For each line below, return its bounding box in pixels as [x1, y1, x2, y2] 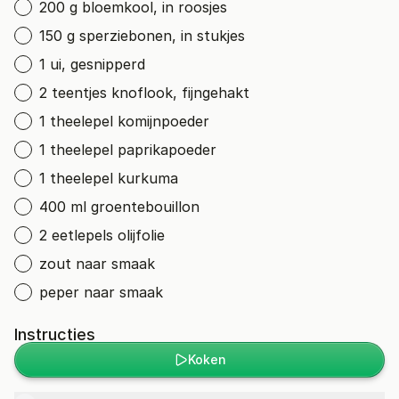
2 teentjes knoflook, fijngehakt [39, 84, 249, 102]
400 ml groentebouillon [39, 198, 199, 216]
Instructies [14, 325, 95, 344]
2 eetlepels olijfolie [39, 226, 165, 244]
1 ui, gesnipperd [39, 55, 145, 73]
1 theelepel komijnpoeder [39, 112, 209, 130]
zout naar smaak [39, 255, 155, 273]
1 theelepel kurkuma [39, 169, 178, 187]
